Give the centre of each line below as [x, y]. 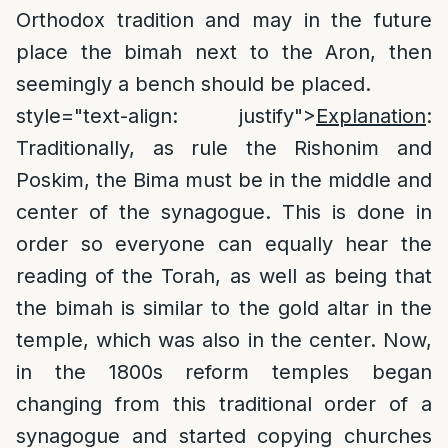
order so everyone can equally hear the [224, 244]
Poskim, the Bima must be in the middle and [224, 180]
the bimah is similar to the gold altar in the [224, 308]
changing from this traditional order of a [224, 404]
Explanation [371, 116]
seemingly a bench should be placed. [193, 84]
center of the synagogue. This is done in [224, 212]
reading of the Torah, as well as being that [224, 276]
